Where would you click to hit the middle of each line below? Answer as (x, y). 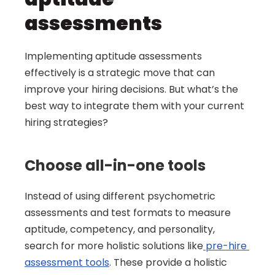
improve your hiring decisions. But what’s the (131, 89)
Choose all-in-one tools (115, 165)
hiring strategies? (66, 122)
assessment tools (67, 262)
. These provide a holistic (168, 262)
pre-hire (225, 246)
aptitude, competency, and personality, (120, 229)
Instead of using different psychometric (120, 196)
